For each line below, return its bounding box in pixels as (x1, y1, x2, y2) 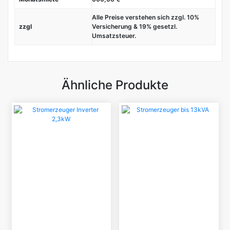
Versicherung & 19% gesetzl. (92, 23, 177, 31)
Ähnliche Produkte (62, 77, 168, 92)
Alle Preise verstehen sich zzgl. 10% (92, 13, 199, 22)
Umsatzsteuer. (92, 32, 136, 40)
